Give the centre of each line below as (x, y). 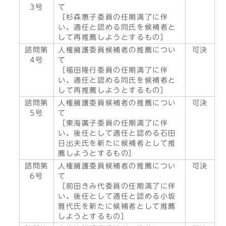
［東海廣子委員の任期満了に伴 (113, 123)
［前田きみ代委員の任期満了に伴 (117, 186)
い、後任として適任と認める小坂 (117, 196)
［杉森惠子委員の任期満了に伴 (113, 17)
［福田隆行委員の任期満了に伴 (113, 70)
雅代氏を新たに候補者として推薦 (117, 206)
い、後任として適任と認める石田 (117, 133)
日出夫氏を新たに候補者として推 (117, 143)
